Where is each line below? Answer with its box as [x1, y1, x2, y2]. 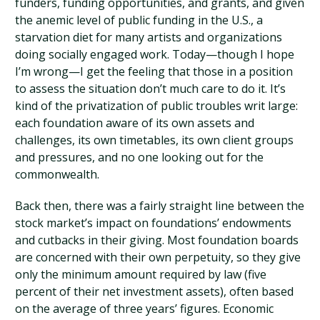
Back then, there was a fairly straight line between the [15, 198, 305, 214]
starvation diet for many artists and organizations [15, 29, 283, 45]
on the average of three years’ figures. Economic [15, 301, 274, 316]
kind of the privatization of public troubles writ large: [15, 98, 299, 114]
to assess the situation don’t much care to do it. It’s [15, 81, 286, 96]
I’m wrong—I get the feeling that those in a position [15, 64, 294, 79]
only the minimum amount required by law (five [15, 266, 267, 282]
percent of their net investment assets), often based [15, 284, 294, 299]
